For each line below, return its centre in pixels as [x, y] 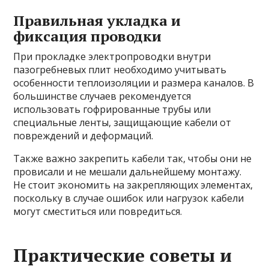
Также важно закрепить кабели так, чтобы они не [133, 159]
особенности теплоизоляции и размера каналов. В [134, 83]
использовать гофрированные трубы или [112, 110]
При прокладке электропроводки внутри [112, 57]
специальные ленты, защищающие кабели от [122, 123]
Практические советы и [123, 255]
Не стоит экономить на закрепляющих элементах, [133, 185]
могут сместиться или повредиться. [98, 212]
